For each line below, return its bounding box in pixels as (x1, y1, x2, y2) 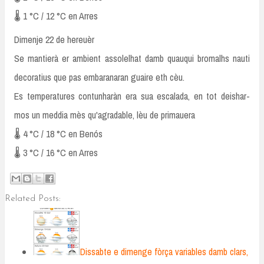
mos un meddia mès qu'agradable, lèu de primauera (14, 108, 195, 122)
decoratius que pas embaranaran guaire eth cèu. (14, 71, 184, 84)
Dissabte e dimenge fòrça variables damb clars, (80, 245, 248, 259)
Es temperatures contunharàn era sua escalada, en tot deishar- (14, 90, 250, 103)
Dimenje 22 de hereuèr (14, 33, 94, 47)
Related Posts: (5, 194, 61, 204)
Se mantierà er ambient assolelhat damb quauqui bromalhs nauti (14, 52, 250, 65)
